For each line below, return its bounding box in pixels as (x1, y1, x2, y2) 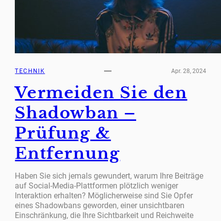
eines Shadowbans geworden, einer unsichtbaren (15, 201, 185, 211)
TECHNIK (15, 67, 45, 74)
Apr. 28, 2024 (171, 67, 206, 74)
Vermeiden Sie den (15, 83, 187, 103)
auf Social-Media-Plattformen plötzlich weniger (15, 181, 179, 191)
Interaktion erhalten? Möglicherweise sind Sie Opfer (15, 191, 193, 201)
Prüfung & (15, 123, 111, 144)
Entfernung (15, 144, 120, 164)
